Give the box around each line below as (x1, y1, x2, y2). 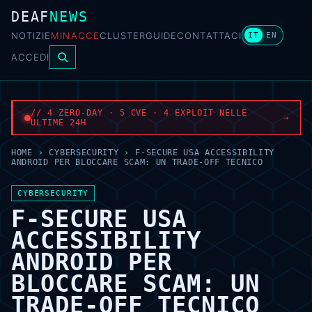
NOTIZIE (11, 29, 52, 41)
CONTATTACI (177, 29, 242, 41)
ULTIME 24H (31, 118, 86, 127)
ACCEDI (11, 52, 50, 63)
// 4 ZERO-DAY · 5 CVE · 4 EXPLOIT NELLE (31, 108, 247, 118)
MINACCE (51, 29, 100, 41)
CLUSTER (99, 29, 146, 41)
